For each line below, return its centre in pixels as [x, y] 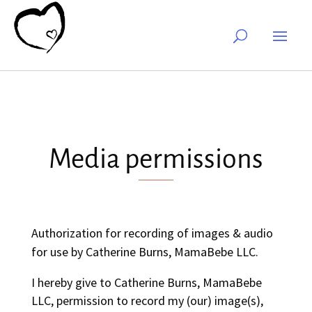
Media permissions [156, 159]
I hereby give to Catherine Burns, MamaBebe [146, 282]
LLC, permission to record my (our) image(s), [147, 301]
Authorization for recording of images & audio [152, 233]
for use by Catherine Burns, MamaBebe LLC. [145, 252]
